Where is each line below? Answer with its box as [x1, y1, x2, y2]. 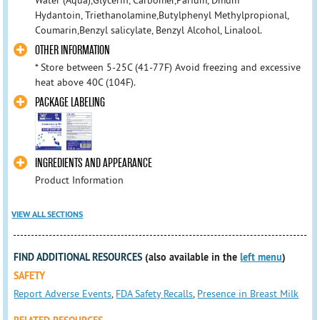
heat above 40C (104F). [34, 76, 136, 89]
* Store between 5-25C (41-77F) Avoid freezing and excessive [34, 61, 301, 74]
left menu [240, 250, 283, 264]
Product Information [34, 174, 124, 187]
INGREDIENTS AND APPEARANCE [34, 156, 152, 171]
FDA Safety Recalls [116, 286, 194, 300]
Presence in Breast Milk [197, 286, 299, 300]
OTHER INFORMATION [34, 43, 110, 59]
